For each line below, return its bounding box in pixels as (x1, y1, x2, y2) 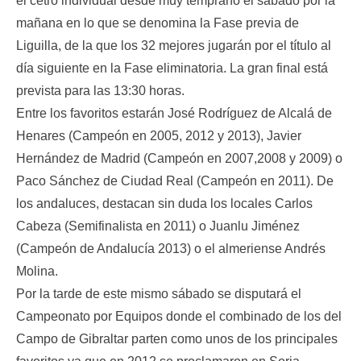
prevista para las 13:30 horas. (16, 84, 185, 98)
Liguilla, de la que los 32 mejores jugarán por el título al (16, 39, 331, 52)
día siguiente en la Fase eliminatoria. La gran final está (16, 61, 328, 75)
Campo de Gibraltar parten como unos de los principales (16, 332, 338, 346)
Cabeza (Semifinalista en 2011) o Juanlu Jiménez (16, 219, 300, 233)
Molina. (16, 264, 58, 278)
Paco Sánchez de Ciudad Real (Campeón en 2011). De (16, 174, 334, 188)
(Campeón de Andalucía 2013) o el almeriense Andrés (16, 242, 326, 255)
